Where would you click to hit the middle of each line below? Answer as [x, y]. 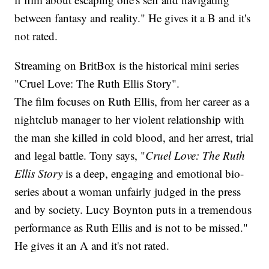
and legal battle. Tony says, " [80, 156]
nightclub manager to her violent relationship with [130, 119]
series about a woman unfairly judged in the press [128, 192]
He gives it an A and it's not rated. [92, 246]
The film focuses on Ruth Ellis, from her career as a [132, 101]
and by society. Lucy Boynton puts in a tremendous [133, 210]
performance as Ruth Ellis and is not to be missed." [131, 228]
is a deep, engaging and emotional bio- [153, 174]
